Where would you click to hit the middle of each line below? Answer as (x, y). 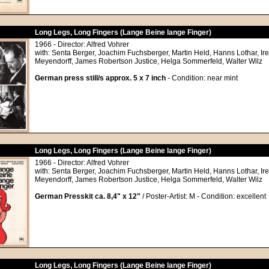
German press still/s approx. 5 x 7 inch (100, 78)
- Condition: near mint (202, 78)
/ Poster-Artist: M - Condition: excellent (203, 196)
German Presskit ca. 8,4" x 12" (88, 196)
